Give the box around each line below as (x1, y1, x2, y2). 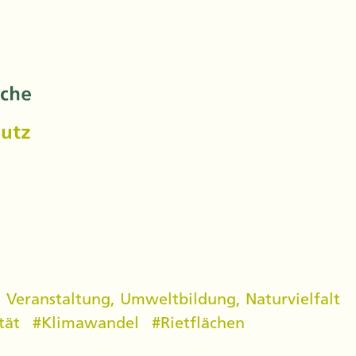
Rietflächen (160, 312, 245, 332)
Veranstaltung (6, 288, 110, 308)
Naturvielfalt (245, 288, 340, 308)
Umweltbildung (119, 288, 236, 308)
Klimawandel (41, 312, 139, 332)
